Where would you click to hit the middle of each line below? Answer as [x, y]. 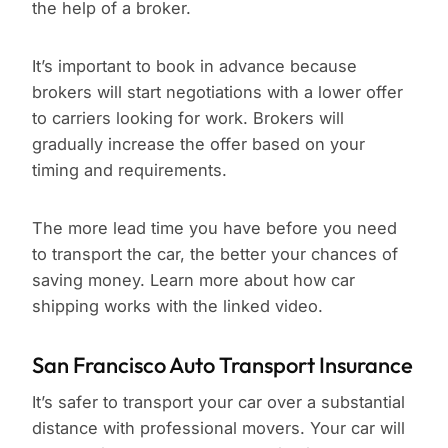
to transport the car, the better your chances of [215, 254]
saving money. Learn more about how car [193, 280]
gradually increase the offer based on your [198, 144]
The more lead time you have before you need [214, 228]
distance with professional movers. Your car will [218, 428]
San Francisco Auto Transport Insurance [222, 365]
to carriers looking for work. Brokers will [188, 118]
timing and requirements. [129, 170]
